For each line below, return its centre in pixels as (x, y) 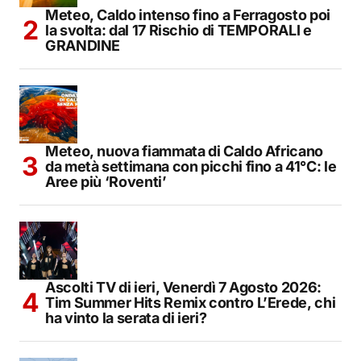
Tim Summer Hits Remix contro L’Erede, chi (191, 303)
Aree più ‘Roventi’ (106, 182)
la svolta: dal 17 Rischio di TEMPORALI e (178, 31)
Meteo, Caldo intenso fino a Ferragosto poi (188, 15)
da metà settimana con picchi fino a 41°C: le (191, 167)
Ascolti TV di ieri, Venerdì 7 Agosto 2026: (183, 288)
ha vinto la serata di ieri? (126, 318)
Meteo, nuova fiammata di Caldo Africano (184, 151)
